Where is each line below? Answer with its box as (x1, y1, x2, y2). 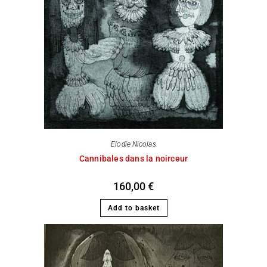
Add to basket (107, 203, 160, 212)
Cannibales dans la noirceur (79, 153, 188, 163)
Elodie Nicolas (111, 139, 156, 148)
